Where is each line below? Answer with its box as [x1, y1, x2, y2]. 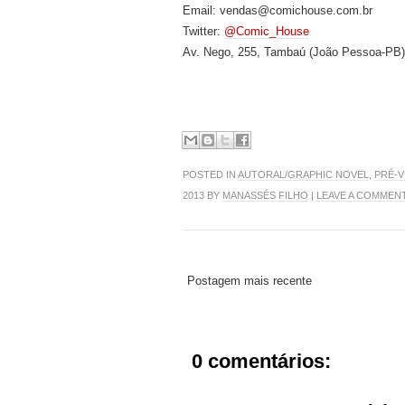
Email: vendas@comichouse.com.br [183, 4, 372, 17]
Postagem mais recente [187, 273, 312, 287]
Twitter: [183, 24, 224, 38]
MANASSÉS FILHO [222, 189, 308, 201]
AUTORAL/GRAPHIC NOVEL [238, 168, 369, 180]
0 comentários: [192, 349, 331, 372]
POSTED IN [183, 168, 238, 180]
